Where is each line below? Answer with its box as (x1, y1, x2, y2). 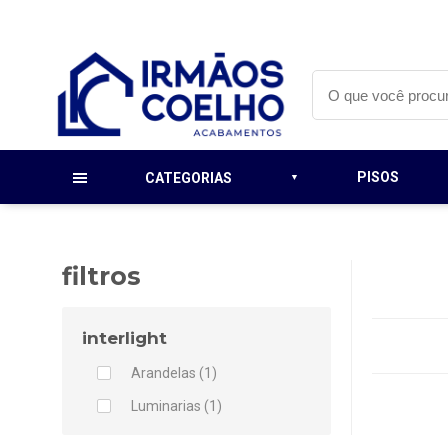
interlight (82, 328, 167, 348)
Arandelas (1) (131, 365, 217, 381)
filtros (62, 261, 141, 291)
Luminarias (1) (131, 398, 222, 414)
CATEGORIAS (145, 169, 232, 186)
